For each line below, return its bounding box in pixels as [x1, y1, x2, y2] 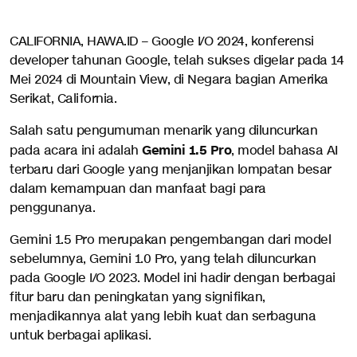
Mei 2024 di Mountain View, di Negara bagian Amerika [10, 72, 328, 88]
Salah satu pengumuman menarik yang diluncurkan [10, 123, 317, 139]
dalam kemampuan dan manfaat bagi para [10, 181, 266, 198]
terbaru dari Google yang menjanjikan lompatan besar [10, 162, 331, 178]
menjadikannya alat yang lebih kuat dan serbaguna [10, 308, 316, 325]
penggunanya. [10, 200, 95, 217]
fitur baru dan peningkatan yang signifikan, [10, 289, 265, 306]
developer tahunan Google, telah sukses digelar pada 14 [10, 53, 343, 69]
